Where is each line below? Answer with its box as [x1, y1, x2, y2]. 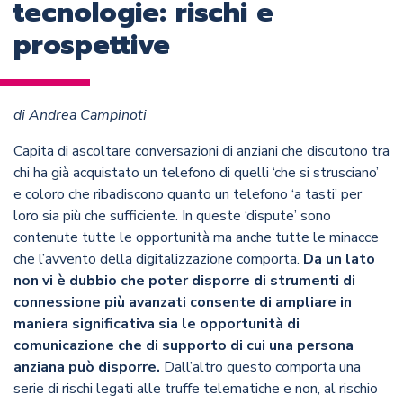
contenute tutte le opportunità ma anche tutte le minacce [13, 228, 379, 248]
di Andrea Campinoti [13, 105, 147, 126]
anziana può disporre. [13, 357, 160, 378]
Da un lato [303, 249, 375, 270]
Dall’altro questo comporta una [160, 357, 361, 378]
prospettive [13, 24, 170, 67]
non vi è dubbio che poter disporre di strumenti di [13, 271, 355, 291]
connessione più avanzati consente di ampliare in [13, 292, 352, 313]
